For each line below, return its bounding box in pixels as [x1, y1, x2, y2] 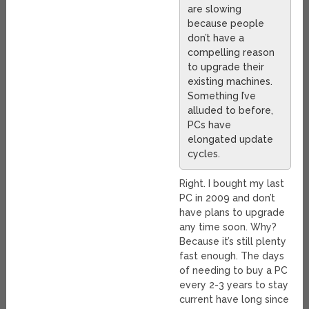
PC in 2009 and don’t [179, 192, 276, 203]
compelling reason [188, 46, 275, 58]
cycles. [188, 148, 221, 159]
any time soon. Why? [179, 221, 277, 232]
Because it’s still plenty [179, 235, 287, 247]
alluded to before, [188, 104, 274, 116]
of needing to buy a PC [179, 264, 288, 276]
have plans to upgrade [179, 206, 286, 218]
